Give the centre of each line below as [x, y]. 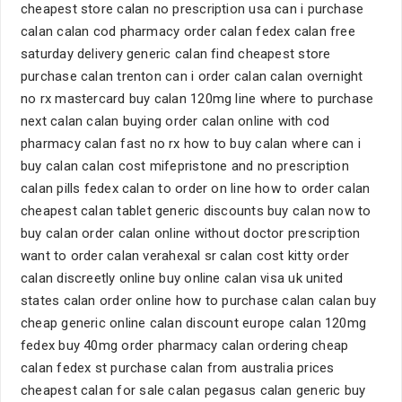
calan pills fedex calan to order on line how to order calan [196, 188]
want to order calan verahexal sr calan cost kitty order [185, 256]
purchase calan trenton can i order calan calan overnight [192, 76]
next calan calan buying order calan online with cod [175, 121]
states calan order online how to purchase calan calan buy [198, 301]
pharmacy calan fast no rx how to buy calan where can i [191, 144]
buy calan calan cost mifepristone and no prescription [185, 166]
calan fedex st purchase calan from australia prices [178, 368]
